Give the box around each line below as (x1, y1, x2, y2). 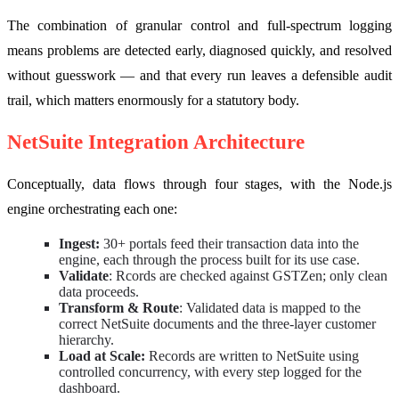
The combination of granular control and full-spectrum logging (7, 18, 392, 34)
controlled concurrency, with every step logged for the (59, 363, 362, 379)
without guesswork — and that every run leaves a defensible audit (7, 68, 392, 84)
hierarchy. (59, 331, 114, 347)
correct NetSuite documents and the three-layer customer (59, 315, 376, 331)
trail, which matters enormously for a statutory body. (7, 93, 299, 109)
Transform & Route (59, 299, 179, 315)
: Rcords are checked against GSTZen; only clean (109, 267, 387, 283)
